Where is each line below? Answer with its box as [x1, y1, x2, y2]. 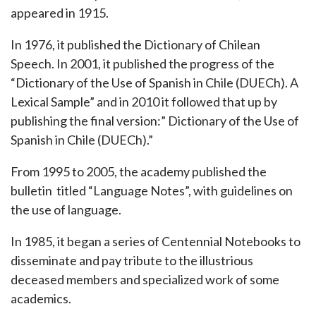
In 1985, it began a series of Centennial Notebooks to [11, 233, 300, 249]
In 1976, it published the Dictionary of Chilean [11, 37, 260, 52]
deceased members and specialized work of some [11, 272, 279, 287]
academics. [11, 291, 71, 306]
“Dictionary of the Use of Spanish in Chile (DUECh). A [11, 75, 298, 90]
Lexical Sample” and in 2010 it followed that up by [11, 94, 277, 109]
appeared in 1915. [11, 5, 109, 20]
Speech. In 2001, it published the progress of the [11, 56, 274, 71]
